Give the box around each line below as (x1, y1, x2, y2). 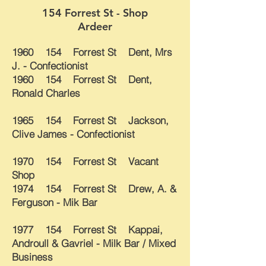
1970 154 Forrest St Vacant (12, 155, 159, 167)
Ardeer (78, 20, 112, 33)
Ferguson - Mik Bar (12, 196, 97, 208)
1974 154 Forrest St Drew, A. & (12, 182, 176, 195)
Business (12, 251, 53, 263)
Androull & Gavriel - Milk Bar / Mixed (12, 237, 176, 249)
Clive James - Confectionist (12, 128, 135, 140)
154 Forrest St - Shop (42, 6, 148, 20)
